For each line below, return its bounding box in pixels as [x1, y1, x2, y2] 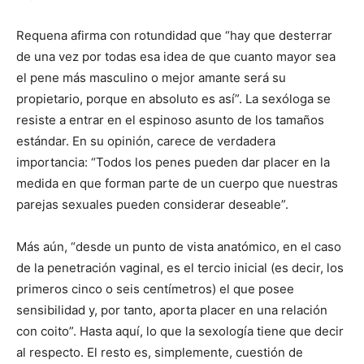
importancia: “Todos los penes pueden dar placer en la [16, 154, 330, 170]
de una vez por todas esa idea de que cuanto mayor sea [16, 49, 336, 64]
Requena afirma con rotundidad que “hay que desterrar [16, 28, 332, 43]
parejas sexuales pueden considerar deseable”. [16, 197, 288, 212]
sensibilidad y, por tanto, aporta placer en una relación [16, 302, 327, 318]
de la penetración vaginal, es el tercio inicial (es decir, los [16, 260, 344, 275]
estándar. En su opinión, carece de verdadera [16, 133, 275, 149]
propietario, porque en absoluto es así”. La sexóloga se [16, 91, 331, 106]
